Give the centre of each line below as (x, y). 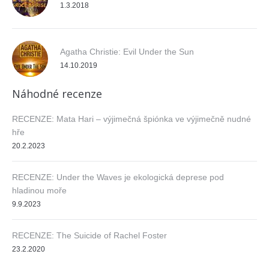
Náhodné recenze (57, 93)
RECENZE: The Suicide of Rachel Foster (89, 235)
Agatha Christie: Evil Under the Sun (127, 51)
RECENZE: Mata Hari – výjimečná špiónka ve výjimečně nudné (131, 119)
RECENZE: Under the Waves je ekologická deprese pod (118, 177)
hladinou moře (39, 190)
